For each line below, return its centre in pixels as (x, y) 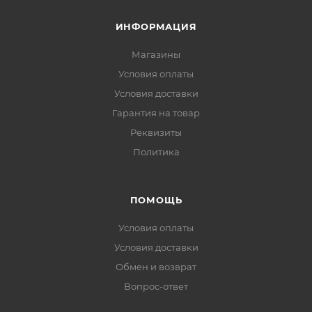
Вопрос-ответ (156, 287)
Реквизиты (156, 133)
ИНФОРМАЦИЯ (156, 27)
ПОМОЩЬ (156, 200)
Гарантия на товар (156, 113)
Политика (156, 152)
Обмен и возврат (156, 267)
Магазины (156, 55)
